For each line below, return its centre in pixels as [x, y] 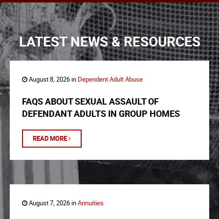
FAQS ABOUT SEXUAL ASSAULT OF [90, 101]
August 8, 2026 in [53, 79]
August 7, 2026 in [53, 203]
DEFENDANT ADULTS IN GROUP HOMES [101, 114]
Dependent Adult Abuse [110, 79]
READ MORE [51, 139]
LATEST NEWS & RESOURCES [109, 41]
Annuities [91, 203]
